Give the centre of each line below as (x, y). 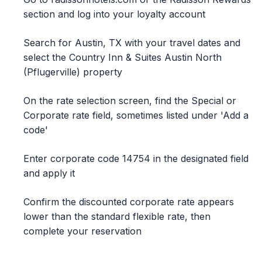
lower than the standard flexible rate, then (117, 216)
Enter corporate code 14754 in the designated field (136, 158)
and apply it (49, 173)
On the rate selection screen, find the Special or (130, 101)
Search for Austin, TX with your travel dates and (132, 43)
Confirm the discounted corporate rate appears (129, 202)
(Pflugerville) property (73, 72)
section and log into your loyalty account (114, 14)
